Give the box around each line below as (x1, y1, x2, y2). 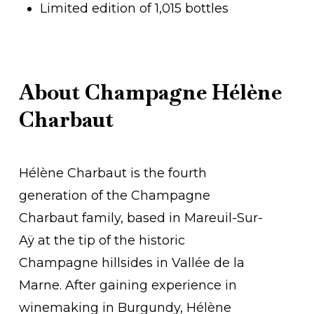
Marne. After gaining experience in (19, 277, 238, 293)
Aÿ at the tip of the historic (19, 232, 186, 248)
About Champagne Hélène (18, 78, 282, 107)
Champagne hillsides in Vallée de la (19, 254, 245, 271)
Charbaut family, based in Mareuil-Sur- (19, 210, 264, 226)
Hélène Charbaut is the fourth (19, 165, 207, 181)
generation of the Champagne (19, 187, 211, 203)
